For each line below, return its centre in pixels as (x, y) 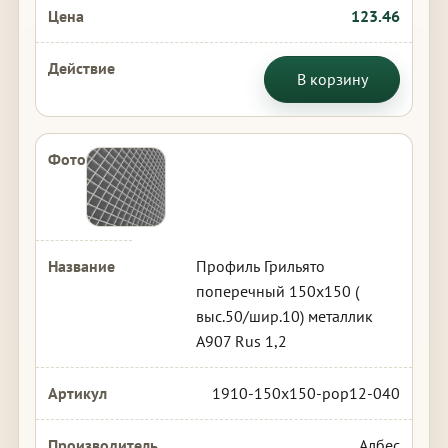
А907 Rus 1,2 (241, 341)
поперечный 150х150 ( (277, 291)
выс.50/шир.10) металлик (284, 316)
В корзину (332, 79)
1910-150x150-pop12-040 (306, 393)
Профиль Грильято (260, 266)
